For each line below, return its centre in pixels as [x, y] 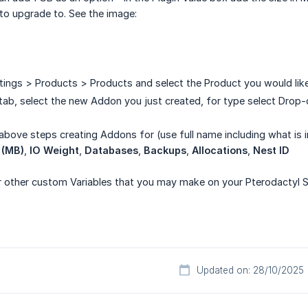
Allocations [220, 151]
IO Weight [54, 151]
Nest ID [271, 151]
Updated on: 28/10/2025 [250, 271]
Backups [165, 151]
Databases [111, 151]
